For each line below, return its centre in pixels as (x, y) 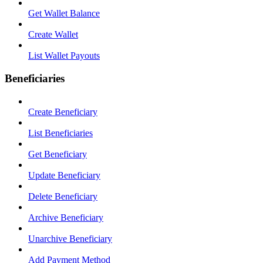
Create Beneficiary (63, 112)
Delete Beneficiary (63, 196)
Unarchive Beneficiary (70, 238)
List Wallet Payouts (64, 56)
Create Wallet (53, 35)
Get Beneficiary (58, 154)
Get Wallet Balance (64, 14)
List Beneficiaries (60, 133)
